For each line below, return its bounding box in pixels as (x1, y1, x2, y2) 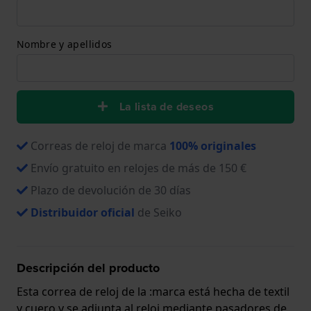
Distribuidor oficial (31, 204, 135, 220)
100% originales (169, 137, 256, 153)
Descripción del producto (17, 258, 160, 277)
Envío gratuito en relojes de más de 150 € (31, 160, 246, 176)
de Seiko (135, 204, 182, 220)
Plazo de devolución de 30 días (31, 182, 191, 198)
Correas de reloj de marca (31, 137, 169, 153)
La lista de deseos (119, 98, 215, 115)
